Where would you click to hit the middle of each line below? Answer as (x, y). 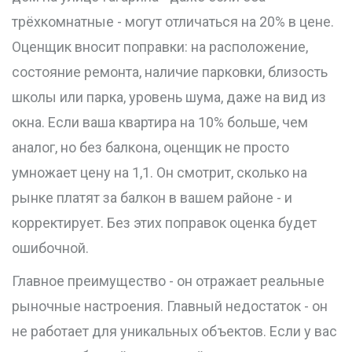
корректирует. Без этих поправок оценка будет (164, 223)
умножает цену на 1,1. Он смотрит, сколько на (159, 173)
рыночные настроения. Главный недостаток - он (170, 306)
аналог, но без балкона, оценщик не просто (150, 148)
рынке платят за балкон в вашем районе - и (152, 198)
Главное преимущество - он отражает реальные (168, 281)
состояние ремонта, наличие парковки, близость (170, 72)
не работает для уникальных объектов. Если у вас (174, 332)
